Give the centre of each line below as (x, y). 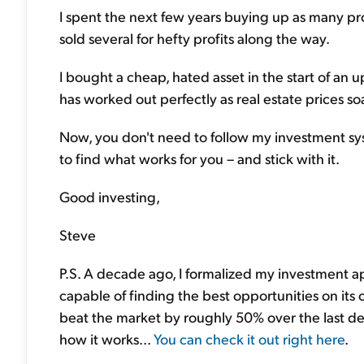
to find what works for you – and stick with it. (199, 158)
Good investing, (110, 196)
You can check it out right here (249, 338)
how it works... (106, 338)
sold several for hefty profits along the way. (195, 38)
